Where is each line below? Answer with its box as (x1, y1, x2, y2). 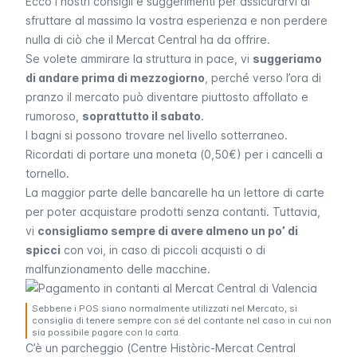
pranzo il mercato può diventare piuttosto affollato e (25, 90, 308, 104)
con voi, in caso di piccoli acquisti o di (61, 243, 265, 257)
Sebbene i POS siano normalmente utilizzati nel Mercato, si (32, 303, 297, 314)
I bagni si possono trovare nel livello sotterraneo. (25, 128, 288, 142)
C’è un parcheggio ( (25, 341, 131, 355)
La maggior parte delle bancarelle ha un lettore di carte (25, 186, 324, 199)
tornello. (25, 167, 69, 180)
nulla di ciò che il (25, 33, 116, 46)
